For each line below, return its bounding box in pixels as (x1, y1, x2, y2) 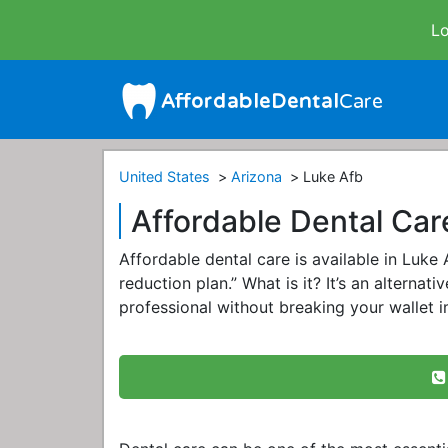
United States (119, 168, 210, 185)
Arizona (231, 168, 282, 185)
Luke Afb (303, 168, 363, 185)
